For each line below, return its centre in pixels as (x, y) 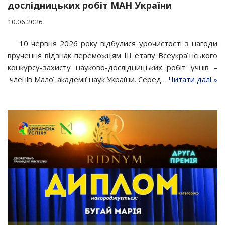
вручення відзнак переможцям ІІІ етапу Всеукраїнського (113, 55)
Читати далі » (193, 79)
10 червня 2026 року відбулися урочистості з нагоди (118, 43)
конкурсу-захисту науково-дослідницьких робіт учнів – (113, 67)
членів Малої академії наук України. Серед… (88, 79)
